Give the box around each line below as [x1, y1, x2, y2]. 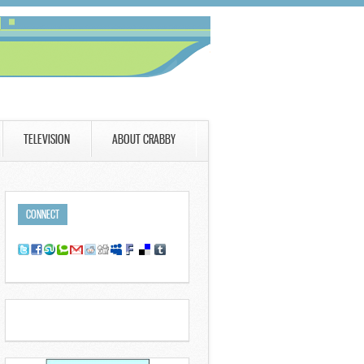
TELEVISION [24, 131, 70, 147]
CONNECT [26, 207, 59, 221]
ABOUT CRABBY [112, 131, 175, 147]
